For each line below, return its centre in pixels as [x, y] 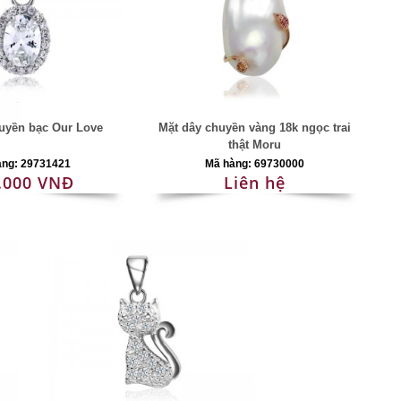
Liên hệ [254, 183]
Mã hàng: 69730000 [254, 164]
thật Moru [254, 145]
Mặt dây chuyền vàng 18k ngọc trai [254, 128]
